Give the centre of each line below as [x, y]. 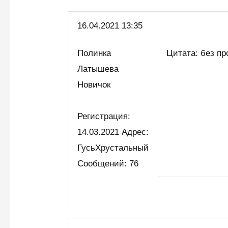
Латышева [98, 69]
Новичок [97, 85]
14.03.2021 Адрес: [113, 132]
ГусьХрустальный [113, 148]
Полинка [94, 53]
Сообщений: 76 [108, 164]
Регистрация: [104, 117]
